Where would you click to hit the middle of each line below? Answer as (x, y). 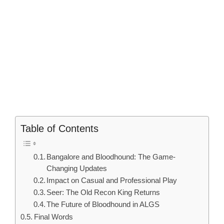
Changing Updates (77, 169)
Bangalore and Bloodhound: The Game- (111, 157)
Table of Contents (59, 129)
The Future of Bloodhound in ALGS (103, 205)
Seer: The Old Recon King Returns (103, 193)
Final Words (54, 217)
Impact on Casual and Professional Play (112, 181)
